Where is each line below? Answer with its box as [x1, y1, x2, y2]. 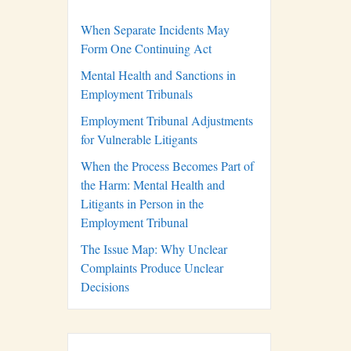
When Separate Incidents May [81, 21, 230, 38]
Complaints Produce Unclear [81, 259, 223, 277]
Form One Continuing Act [81, 40, 212, 57]
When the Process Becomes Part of [81, 157, 254, 175]
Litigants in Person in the [81, 195, 204, 212]
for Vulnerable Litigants [81, 131, 197, 148]
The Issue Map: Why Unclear [81, 241, 227, 258]
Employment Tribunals [81, 85, 193, 103]
